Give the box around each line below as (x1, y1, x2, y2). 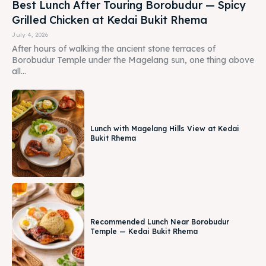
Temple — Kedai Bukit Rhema (90, 226, 198, 236)
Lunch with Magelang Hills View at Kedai (90, 123, 240, 133)
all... (12, 66, 26, 77)
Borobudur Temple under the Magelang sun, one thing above (12, 55, 254, 66)
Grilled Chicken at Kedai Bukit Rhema (12, 13, 207, 27)
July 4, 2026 (12, 31, 48, 39)
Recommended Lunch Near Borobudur (90, 217, 230, 226)
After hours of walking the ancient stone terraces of (12, 43, 216, 55)
